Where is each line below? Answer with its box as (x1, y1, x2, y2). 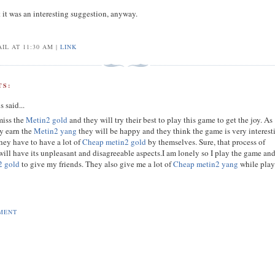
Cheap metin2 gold (82, 136, 147, 148)
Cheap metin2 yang (173, 158, 239, 170)
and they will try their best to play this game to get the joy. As (68, 114, 273, 126)
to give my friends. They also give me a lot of (20, 158, 174, 170)
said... (4, 99, 25, 110)
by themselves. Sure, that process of (146, 136, 266, 148)
